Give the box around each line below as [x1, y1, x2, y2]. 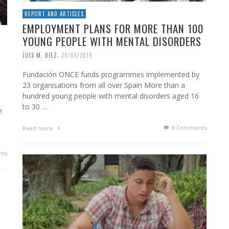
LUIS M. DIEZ [22, 51, 57, 59]
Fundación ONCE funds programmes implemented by [22, 70, 199, 80]
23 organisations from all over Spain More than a [22, 80, 185, 90]
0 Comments [170, 124, 207, 132]
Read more [22, 124, 55, 132]
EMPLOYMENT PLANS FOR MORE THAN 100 [22, 20, 203, 36]
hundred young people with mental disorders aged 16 [22, 91, 199, 101]
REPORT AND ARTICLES [25, 9, 84, 18]
